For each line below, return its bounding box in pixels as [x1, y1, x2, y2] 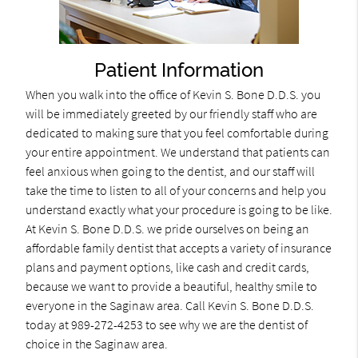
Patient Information [94, 58, 264, 82]
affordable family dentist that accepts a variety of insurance [25, 239, 332, 256]
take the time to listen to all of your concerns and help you [25, 181, 326, 198]
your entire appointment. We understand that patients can [25, 143, 330, 160]
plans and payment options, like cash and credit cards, [25, 258, 309, 275]
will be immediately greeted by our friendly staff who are [25, 105, 317, 121]
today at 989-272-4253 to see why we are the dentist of [25, 316, 308, 332]
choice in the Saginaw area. [25, 335, 168, 352]
